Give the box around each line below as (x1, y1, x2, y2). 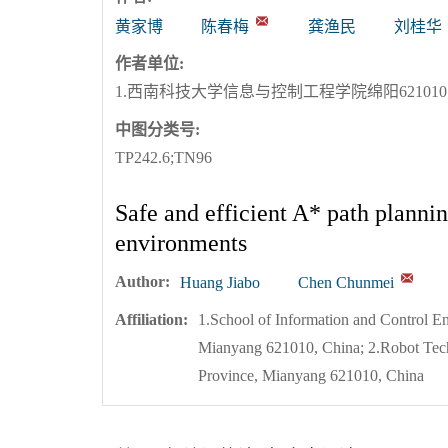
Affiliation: (115, 311, 188, 329)
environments (115, 229, 247, 256)
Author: (115, 272, 170, 290)
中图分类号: (115, 120, 200, 138)
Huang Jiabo (180, 274, 260, 292)
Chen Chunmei (298, 274, 394, 292)
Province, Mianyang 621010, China (198, 367, 424, 385)
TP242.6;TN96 (115, 148, 212, 166)
